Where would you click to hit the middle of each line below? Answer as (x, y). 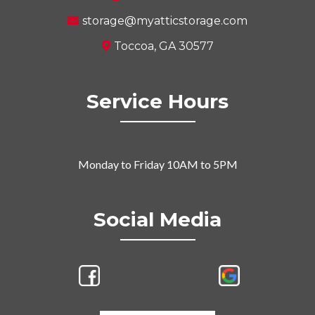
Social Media (157, 219)
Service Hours (157, 101)
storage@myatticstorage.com (165, 20)
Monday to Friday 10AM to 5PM (157, 164)
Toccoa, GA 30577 (163, 46)
